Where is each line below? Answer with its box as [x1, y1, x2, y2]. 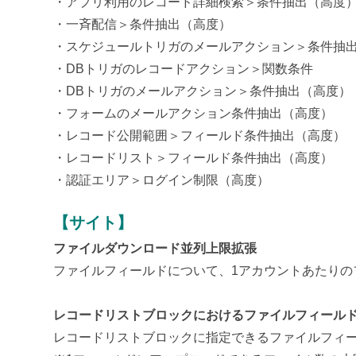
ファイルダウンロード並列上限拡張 [53, 242, 257, 256]
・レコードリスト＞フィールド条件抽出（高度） [53, 151, 334, 165]
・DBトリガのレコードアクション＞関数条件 [53, 62, 314, 76]
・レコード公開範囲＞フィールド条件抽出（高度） [53, 129, 346, 143]
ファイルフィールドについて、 [53, 264, 232, 278]
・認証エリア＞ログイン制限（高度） [53, 173, 270, 188]
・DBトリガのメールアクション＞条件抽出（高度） [53, 84, 352, 99]
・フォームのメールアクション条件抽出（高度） [53, 106, 334, 121]
